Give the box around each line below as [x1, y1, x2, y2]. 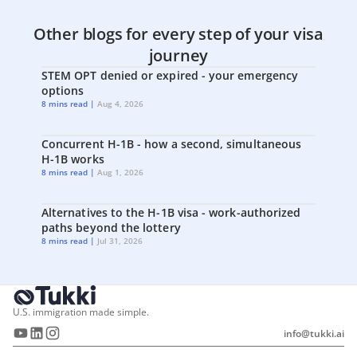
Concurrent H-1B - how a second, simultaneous [41, 136, 302, 152]
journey [148, 45, 209, 67]
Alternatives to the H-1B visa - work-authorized [41, 205, 301, 221]
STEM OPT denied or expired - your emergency [41, 68, 299, 84]
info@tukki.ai [284, 326, 344, 340]
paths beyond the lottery [41, 220, 181, 236]
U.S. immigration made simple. [13, 305, 149, 320]
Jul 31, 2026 [97, 235, 143, 247]
